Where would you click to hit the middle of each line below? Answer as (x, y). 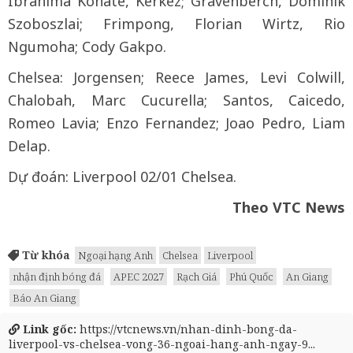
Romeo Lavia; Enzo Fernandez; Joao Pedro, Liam (176, 123)
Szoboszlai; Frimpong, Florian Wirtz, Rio (176, 24)
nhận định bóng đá (57, 277)
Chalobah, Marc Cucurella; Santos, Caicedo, (176, 100)
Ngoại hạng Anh (115, 255)
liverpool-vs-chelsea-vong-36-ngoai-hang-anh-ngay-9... (162, 344)
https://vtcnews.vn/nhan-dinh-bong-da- (187, 329)
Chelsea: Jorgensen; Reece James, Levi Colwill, (176, 77)
